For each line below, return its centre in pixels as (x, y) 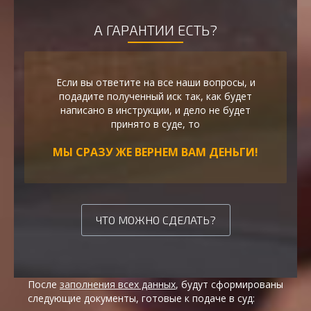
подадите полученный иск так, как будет (155, 96)
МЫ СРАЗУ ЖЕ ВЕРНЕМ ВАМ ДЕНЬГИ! (155, 152)
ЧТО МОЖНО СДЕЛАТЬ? (155, 220)
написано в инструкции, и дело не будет (155, 110)
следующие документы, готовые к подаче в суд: (141, 299)
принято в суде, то (155, 124)
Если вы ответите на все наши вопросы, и (155, 83)
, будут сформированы (229, 285)
